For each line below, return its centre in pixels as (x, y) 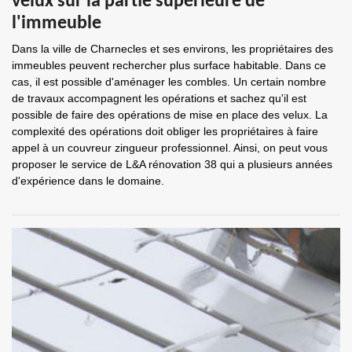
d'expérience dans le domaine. (88, 181)
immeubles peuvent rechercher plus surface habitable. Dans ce (169, 65)
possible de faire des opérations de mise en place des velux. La (170, 115)
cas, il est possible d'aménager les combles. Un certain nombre (169, 82)
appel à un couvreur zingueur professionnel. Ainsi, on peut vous (170, 148)
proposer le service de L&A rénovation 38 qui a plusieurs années (172, 164)
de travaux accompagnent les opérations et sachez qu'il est (159, 98)
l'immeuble (57, 24)
